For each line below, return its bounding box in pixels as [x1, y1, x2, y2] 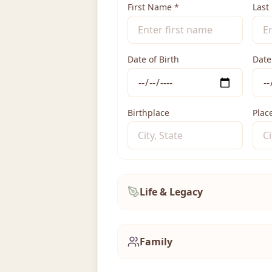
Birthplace [127, 107, 169, 119]
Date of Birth [127, 53, 179, 66]
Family [140, 235, 172, 249]
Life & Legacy [140, 185, 203, 199]
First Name [127, 1, 172, 13]
